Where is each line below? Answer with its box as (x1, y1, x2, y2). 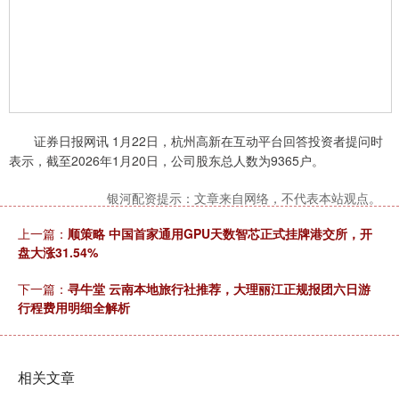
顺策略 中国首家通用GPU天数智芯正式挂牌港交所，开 (68, 224, 372, 243)
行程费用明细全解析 (18, 298, 130, 317)
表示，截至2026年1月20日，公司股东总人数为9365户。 (9, 151, 324, 170)
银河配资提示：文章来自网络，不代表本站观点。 (107, 189, 381, 208)
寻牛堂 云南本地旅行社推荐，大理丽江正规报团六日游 (68, 280, 370, 298)
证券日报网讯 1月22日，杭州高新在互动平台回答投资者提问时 (9, 132, 383, 151)
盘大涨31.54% (18, 243, 98, 262)
